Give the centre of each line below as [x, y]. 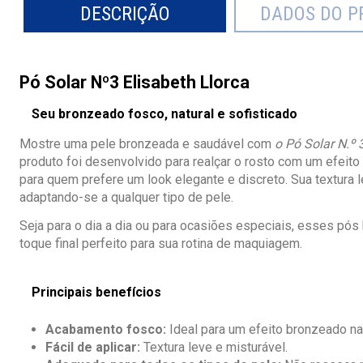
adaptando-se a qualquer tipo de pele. [126, 197]
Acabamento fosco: [106, 330]
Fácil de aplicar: [93, 348]
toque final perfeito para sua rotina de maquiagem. [161, 243]
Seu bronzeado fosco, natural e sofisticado [164, 114]
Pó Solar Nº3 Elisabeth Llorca [135, 82]
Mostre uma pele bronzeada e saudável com [147, 144]
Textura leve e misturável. [214, 348]
